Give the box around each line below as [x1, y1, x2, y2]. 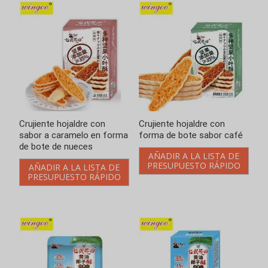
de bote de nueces [19, 141, 93, 152]
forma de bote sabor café [138, 129, 243, 141]
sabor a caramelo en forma [19, 129, 128, 141]
